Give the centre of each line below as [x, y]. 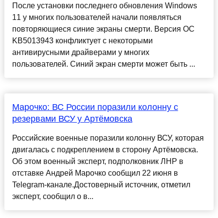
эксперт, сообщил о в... [53, 197]
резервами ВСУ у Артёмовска [72, 119]
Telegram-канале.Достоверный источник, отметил [101, 185]
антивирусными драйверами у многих [81, 53]
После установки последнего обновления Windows [104, 6]
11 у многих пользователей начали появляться [97, 18]
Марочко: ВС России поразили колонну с [95, 107]
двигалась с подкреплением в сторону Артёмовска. [105, 150]
